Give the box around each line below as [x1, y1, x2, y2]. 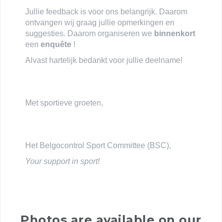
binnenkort [154, 29, 195, 38]
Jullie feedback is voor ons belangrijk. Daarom [25, 7, 187, 16]
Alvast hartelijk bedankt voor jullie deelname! [25, 55, 182, 64]
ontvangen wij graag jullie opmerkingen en [25, 18, 174, 27]
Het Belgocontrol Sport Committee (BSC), [25, 141, 171, 150]
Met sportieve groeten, [25, 98, 103, 107]
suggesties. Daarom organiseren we [25, 29, 154, 38]
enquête [41, 40, 71, 49]
